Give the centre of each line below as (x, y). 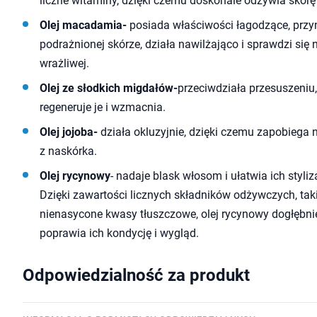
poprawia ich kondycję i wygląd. (119, 233)
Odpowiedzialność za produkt (136, 275)
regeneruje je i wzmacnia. (103, 107)
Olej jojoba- (69, 132)
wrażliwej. (64, 63)
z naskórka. (68, 151)
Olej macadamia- (83, 25)
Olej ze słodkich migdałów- (109, 88)
